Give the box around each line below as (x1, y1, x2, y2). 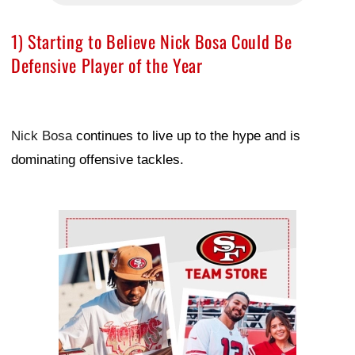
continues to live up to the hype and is (72, 128, 300, 144)
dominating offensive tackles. (11, 152, 184, 168)
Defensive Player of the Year (11, 52, 203, 78)
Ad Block (59, 214, 112, 230)
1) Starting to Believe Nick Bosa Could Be (11, 29, 292, 55)
